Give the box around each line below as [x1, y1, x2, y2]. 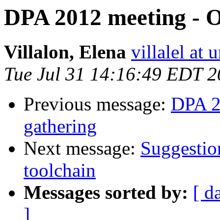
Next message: [24, 137, 140, 159]
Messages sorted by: [24, 182, 188, 203]
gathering [24, 115, 97, 137]
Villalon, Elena [4, 41, 126, 63]
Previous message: [24, 93, 171, 115]
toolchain [24, 160, 96, 181]
